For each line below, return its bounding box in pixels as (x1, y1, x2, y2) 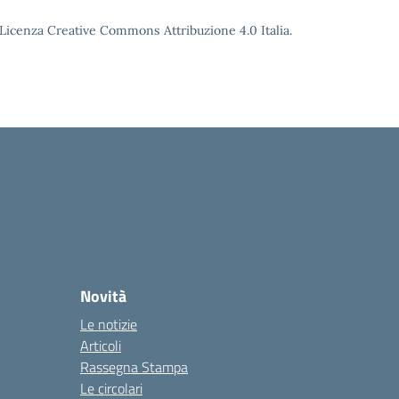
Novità (80, 284, 126, 308)
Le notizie (80, 313, 137, 335)
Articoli (80, 335, 121, 356)
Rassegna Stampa (80, 356, 188, 378)
